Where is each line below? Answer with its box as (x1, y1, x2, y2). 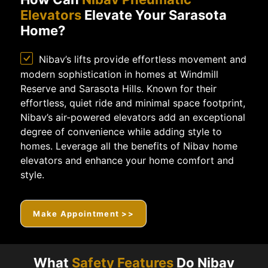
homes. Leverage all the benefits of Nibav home (20, 141, 238, 153)
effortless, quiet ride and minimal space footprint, (20, 98, 246, 109)
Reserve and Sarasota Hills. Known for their (20, 83, 217, 95)
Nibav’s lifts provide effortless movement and (39, 54, 247, 66)
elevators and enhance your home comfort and (20, 155, 234, 167)
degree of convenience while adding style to (20, 126, 223, 138)
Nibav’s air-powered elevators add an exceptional (20, 112, 246, 124)
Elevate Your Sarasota (81, 7, 227, 23)
